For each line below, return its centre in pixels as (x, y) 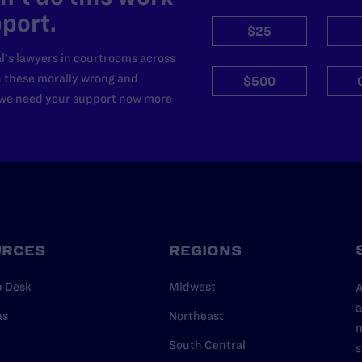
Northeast (196, 316)
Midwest (192, 287)
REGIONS (205, 250)
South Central (207, 345)
